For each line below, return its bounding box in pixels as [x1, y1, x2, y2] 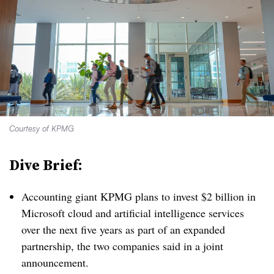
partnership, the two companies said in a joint [21, 239, 223, 253]
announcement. [21, 255, 89, 270]
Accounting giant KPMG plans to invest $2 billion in [21, 189, 256, 204]
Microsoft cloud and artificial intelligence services [21, 206, 244, 220]
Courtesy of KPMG [9, 124, 74, 133]
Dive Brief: [9, 155, 83, 175]
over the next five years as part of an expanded [21, 222, 225, 237]
